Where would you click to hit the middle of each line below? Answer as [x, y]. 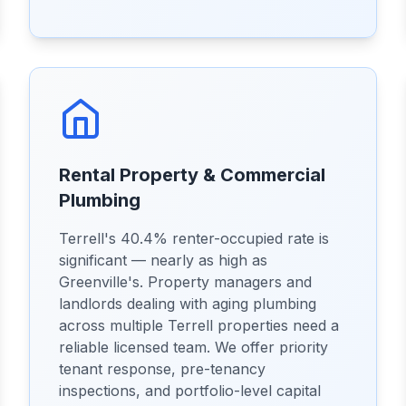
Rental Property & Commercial [192, 175]
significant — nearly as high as [163, 260]
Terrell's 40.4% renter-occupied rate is [194, 238]
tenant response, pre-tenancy [162, 369]
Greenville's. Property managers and [185, 282]
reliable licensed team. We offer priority [193, 347]
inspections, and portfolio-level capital [190, 391]
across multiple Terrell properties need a [199, 325]
